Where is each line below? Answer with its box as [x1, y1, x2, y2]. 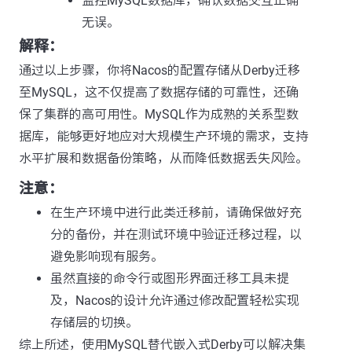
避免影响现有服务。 [50, 249, 163, 264]
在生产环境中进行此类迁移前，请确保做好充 [50, 205, 302, 220]
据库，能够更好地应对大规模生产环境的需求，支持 [19, 129, 308, 144]
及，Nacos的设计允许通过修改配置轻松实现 [50, 293, 299, 308]
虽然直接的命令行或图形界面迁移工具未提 [50, 271, 289, 286]
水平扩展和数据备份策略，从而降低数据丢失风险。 [19, 151, 308, 166]
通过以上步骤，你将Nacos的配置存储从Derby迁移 [19, 63, 300, 78]
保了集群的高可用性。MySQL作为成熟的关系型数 [19, 107, 299, 122]
